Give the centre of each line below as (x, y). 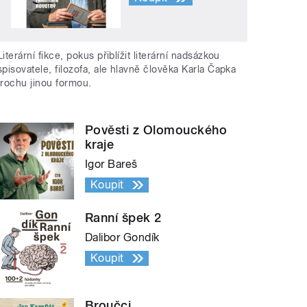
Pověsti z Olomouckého (156, 130)
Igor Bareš (111, 164)
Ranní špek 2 (123, 218)
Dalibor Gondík (122, 238)
